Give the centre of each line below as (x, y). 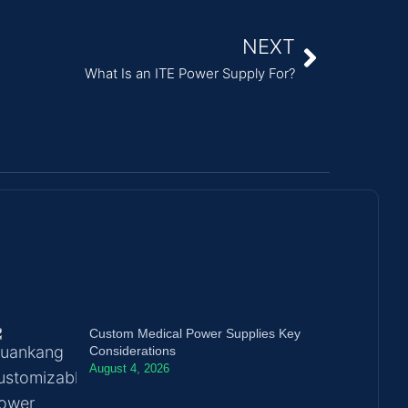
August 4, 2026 (130, 368)
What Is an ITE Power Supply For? (190, 74)
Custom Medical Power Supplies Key (195, 333)
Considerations (133, 350)
